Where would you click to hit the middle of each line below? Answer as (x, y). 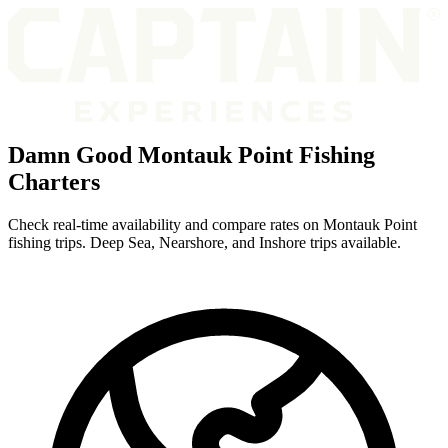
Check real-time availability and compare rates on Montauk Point (212, 224)
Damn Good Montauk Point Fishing (191, 154)
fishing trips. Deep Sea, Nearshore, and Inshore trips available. (204, 242)
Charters (54, 181)
